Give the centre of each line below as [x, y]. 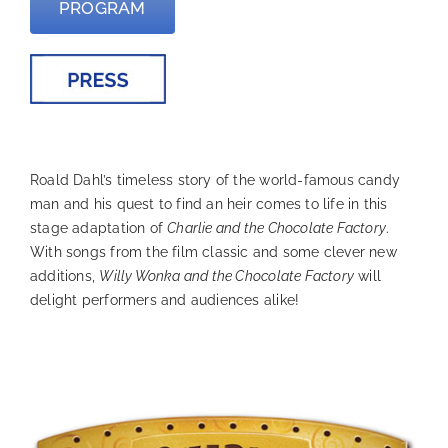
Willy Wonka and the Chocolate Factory [227, 276]
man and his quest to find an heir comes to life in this [208, 204]
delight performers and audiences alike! [164, 300]
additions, [64, 276]
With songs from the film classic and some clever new [213, 252]
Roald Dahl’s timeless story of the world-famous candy [215, 180]
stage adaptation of [98, 228]
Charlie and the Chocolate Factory [277, 228]
